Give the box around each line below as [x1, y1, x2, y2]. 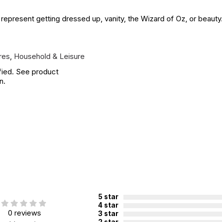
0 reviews [7, 208, 41, 218]
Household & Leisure [14, 52, 85, 61]
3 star [98, 209, 118, 218]
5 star [98, 192, 118, 201]
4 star [98, 201, 118, 209]
